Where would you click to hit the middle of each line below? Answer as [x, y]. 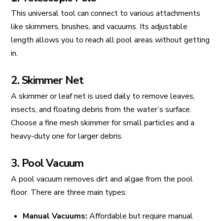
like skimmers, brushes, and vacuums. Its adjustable [99, 26]
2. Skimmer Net [47, 81]
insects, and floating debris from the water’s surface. [101, 109]
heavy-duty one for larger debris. [67, 136]
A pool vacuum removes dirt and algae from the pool [102, 179]
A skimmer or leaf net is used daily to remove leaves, [103, 96]
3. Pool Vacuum [47, 164]
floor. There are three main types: [69, 192]
